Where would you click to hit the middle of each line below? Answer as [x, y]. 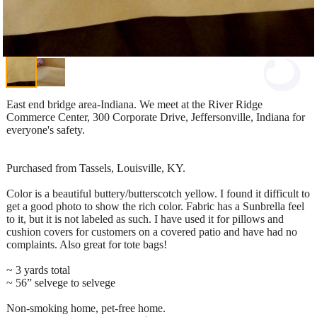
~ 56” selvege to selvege [61, 282]
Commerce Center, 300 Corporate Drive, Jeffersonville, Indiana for [156, 117]
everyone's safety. [46, 129]
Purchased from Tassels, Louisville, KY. [96, 168]
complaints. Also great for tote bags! [87, 244]
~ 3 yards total [38, 270]
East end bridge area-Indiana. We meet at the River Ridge [134, 104]
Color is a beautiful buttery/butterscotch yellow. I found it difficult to [158, 193]
